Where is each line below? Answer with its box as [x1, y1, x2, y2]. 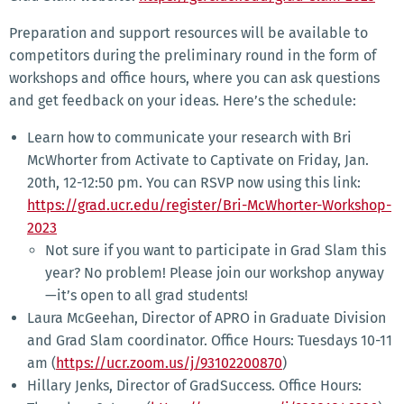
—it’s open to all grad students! [45, 287, 248, 305]
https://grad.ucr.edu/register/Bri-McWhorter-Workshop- [27, 197, 391, 215]
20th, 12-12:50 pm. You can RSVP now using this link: [27, 174, 361, 192]
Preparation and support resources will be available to [9, 24, 368, 42]
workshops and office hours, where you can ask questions [9, 69, 380, 87]
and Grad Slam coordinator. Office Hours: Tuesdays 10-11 [27, 332, 392, 350]
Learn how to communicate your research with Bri [27, 129, 352, 147]
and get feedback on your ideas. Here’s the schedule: [9, 92, 356, 110]
